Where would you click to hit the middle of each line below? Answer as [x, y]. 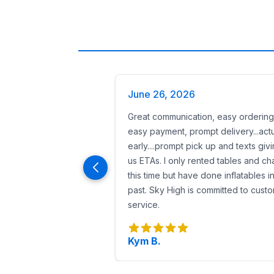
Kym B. [144, 241]
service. [144, 205]
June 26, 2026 [161, 94]
